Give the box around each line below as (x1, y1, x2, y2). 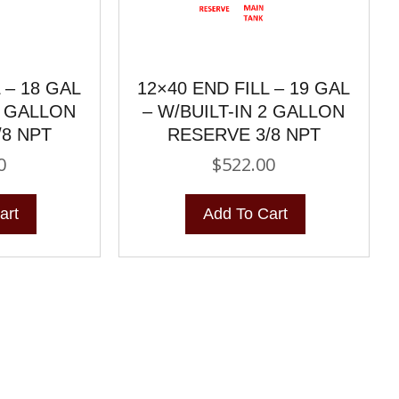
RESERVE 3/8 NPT (167, 124, 321, 144)
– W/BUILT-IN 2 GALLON (142, 101, 346, 121)
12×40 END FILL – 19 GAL (137, 77, 351, 98)
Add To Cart (203, 204, 289, 223)
